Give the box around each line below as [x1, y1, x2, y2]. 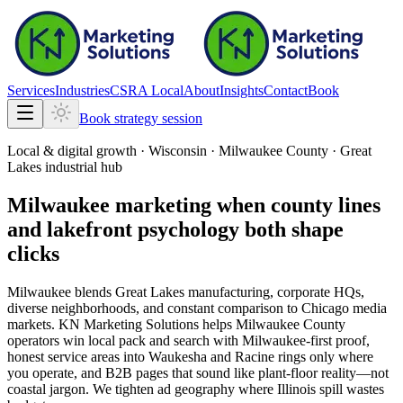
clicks [7, 241, 59, 265]
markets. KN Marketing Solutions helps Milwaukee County [7, 316, 345, 332]
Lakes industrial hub [7, 159, 122, 175]
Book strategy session [79, 111, 202, 126]
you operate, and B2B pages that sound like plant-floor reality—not [7, 364, 389, 381]
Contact [264, 83, 308, 98]
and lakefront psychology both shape [7, 217, 344, 241]
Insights [219, 83, 264, 98]
